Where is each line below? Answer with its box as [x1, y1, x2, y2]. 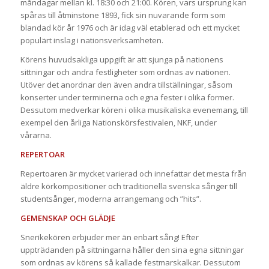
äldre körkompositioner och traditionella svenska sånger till [20, 181, 237, 192]
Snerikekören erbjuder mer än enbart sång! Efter [20, 232, 199, 243]
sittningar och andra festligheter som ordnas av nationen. [20, 67, 231, 78]
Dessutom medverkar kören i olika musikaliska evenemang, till [20, 104, 248, 116]
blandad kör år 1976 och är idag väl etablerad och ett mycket [20, 22, 240, 34]
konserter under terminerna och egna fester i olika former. [20, 92, 234, 103]
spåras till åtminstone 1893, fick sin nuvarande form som [20, 10, 226, 21]
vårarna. [20, 130, 52, 141]
